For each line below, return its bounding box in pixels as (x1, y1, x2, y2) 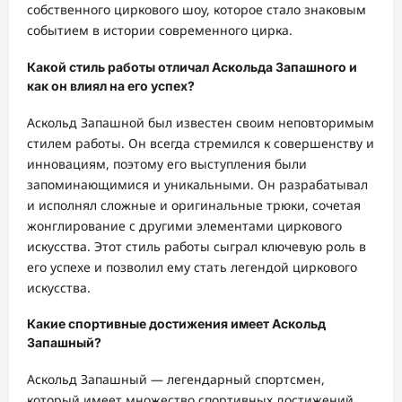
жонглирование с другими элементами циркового (27, 216, 342, 234)
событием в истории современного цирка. (27, 22, 293, 39)
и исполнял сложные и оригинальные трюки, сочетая (27, 196, 361, 214)
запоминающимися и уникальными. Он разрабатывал (27, 175, 368, 193)
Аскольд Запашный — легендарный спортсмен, (27, 370, 325, 388)
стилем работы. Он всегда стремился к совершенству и (27, 134, 374, 152)
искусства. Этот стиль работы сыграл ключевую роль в (27, 237, 366, 255)
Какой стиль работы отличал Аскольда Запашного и (27, 58, 357, 74)
